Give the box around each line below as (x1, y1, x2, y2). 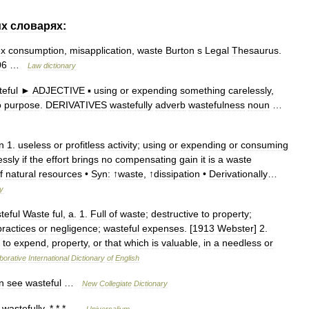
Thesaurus (232, 45, 279, 56)
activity (108, 139, 137, 150)
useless (18, 139, 51, 150)
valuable (161, 237, 198, 248)
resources (39, 168, 82, 179)
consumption (8, 45, 64, 56)
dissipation (154, 168, 200, 179)
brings (72, 154, 99, 165)
